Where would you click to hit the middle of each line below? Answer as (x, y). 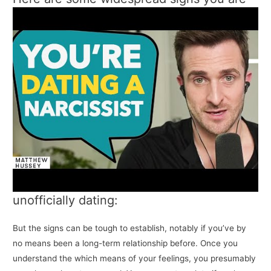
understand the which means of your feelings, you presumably (135, 258)
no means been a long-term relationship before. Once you (126, 243)
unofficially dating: (66, 200)
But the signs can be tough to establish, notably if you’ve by (130, 228)
